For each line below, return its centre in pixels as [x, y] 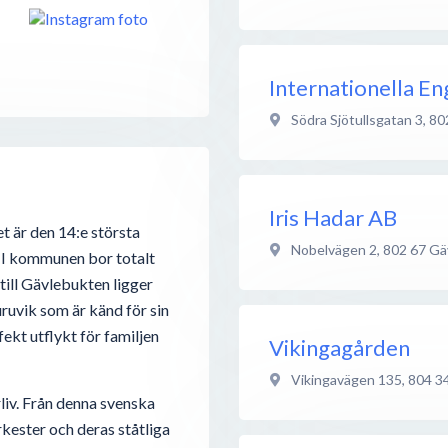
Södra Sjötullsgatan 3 [357, 119]
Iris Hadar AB [333, 217]
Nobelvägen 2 [334, 249]
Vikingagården [339, 347]
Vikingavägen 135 [346, 379]
